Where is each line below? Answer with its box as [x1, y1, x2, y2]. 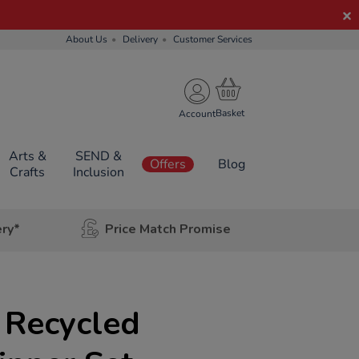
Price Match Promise [104, 220, 231, 238]
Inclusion [72, 163, 124, 181]
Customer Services [173, 33, 252, 46]
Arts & [8, 147, 46, 165]
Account [179, 107, 216, 120]
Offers [150, 155, 186, 173]
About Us [66, 33, 107, 46]
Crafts [10, 163, 46, 181]
